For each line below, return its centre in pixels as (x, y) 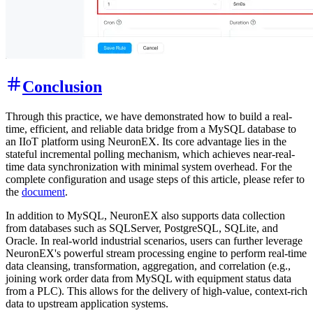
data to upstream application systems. (87, 304)
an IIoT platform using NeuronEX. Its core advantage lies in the (146, 142)
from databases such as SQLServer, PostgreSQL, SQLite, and (142, 228)
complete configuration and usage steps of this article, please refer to (155, 180)
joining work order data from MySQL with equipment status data (148, 279)
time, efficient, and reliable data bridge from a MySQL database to (151, 129)
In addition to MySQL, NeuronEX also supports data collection (145, 216)
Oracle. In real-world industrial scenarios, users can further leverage (154, 241)
